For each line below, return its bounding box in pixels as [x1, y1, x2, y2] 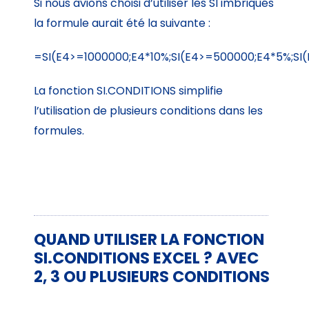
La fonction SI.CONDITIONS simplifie [34, 82, 223, 99]
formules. [34, 122, 85, 139]
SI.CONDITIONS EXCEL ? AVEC [34, 246, 259, 269]
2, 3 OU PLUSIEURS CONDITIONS [34, 265, 270, 288]
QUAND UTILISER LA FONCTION [34, 228, 265, 250]
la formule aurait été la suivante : [34, 14, 211, 31]
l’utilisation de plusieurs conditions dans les [34, 102, 263, 119]
